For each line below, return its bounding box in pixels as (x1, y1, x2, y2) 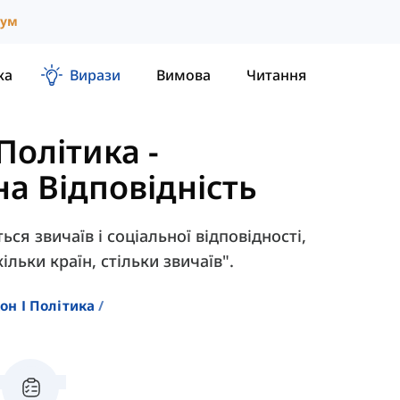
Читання (246, 64, 306, 85)
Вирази (70, 64, 121, 85)
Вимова (156, 64, 211, 85)
